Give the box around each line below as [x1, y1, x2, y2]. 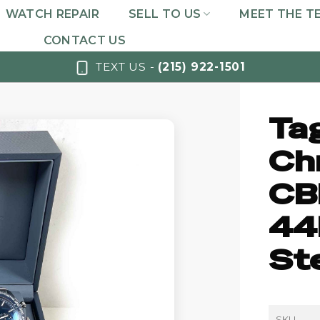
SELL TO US [129, 6, 201, 21]
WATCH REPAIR [5, 6, 100, 21]
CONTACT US [43, 34, 126, 47]
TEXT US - [96, 59, 159, 74]
